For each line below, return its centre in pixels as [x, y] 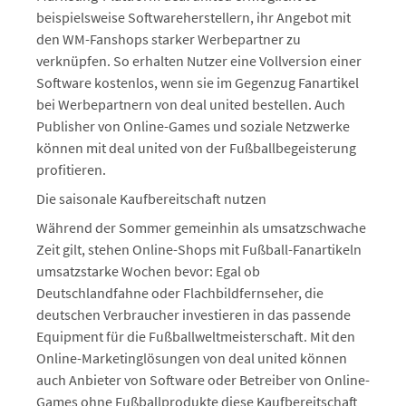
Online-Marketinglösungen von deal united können [192, 358]
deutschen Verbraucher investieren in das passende [193, 314]
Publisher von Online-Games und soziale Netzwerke [193, 126]
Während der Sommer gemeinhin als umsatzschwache [201, 227]
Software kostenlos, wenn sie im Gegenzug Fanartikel [198, 82]
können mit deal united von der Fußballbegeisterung [196, 148]
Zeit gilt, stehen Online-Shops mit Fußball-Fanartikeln [199, 249]
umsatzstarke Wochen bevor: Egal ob [148, 271]
